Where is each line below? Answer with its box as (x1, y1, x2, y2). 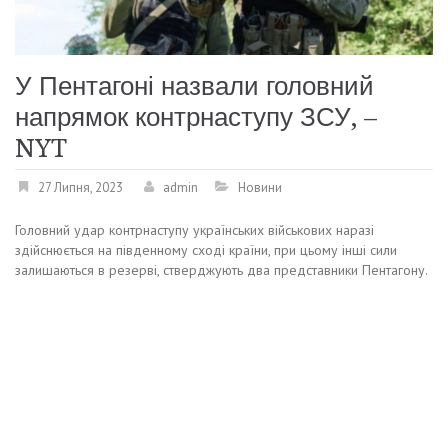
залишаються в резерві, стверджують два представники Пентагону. (15, 260, 428, 279)
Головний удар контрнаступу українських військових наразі (15, 220, 374, 239)
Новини (238, 178, 282, 196)
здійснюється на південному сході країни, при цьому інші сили (15, 240, 397, 259)
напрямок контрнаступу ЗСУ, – (15, 101, 377, 132)
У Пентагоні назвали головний (15, 70, 374, 101)
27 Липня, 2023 (38, 178, 123, 196)
